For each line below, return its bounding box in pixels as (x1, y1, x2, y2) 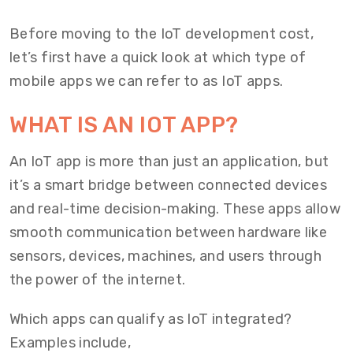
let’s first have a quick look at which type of (9, 49, 307, 66)
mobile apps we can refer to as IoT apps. (9, 72, 284, 90)
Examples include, (9, 334, 132, 351)
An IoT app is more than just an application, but (9, 153, 329, 170)
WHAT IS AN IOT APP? (9, 112, 239, 138)
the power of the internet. (9, 271, 186, 288)
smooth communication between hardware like (9, 224, 328, 241)
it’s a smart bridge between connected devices (9, 176, 328, 194)
